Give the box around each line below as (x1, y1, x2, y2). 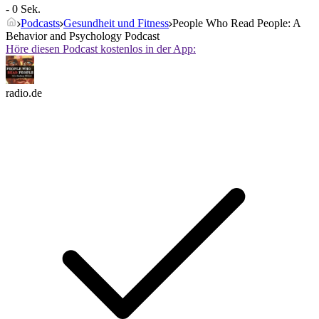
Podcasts (21, 17, 60, 30)
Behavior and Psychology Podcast (6, 30, 159, 43)
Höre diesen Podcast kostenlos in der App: (6, 43, 196, 56)
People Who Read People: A (172, 17, 300, 30)
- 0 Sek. (6, 3, 41, 16)
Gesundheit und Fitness (63, 17, 169, 30)
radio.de (6, 87, 42, 100)
